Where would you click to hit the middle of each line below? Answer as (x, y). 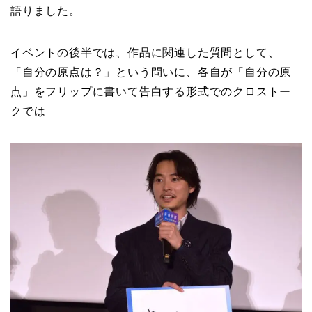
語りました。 (46, 10)
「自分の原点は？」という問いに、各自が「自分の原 (151, 72)
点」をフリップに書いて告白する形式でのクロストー (151, 91)
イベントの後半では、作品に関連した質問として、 (145, 52)
